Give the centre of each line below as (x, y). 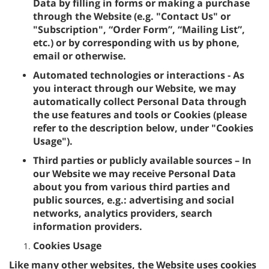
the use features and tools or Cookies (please (140, 115)
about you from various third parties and (131, 187)
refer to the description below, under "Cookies (143, 128)
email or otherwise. (81, 56)
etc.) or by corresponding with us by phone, (136, 43)
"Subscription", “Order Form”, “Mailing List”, (139, 29)
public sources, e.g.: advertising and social (134, 200)
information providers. (88, 226)
